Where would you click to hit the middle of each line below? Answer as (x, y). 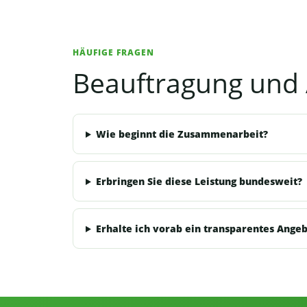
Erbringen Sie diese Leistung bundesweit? (199, 181)
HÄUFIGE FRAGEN (113, 52)
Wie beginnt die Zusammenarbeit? (182, 134)
